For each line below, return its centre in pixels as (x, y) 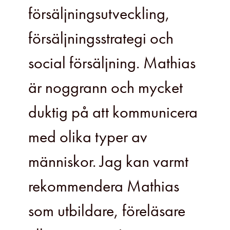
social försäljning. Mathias (112, 63)
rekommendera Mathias (104, 186)
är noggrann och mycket (106, 87)
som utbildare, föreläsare (107, 210)
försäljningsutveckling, (99, 13)
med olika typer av (88, 137)
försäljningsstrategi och (101, 38)
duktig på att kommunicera (113, 112)
